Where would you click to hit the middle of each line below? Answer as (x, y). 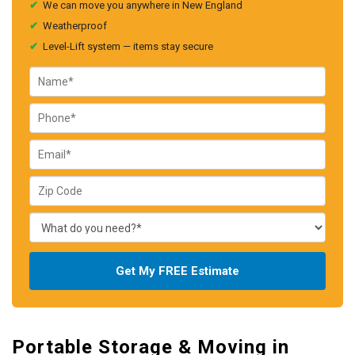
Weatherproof (75, 26)
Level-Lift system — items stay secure (128, 46)
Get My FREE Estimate (177, 271)
